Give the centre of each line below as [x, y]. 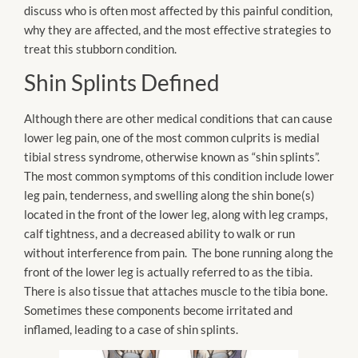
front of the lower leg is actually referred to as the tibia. [168, 272]
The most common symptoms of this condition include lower [179, 176]
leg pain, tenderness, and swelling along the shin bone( [165, 195]
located [44, 214]
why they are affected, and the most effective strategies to [177, 29]
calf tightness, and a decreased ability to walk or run [159, 233]
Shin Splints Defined [122, 82]
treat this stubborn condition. [100, 48]
